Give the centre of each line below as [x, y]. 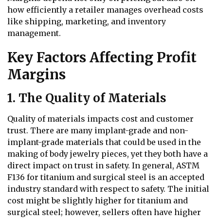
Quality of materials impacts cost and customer [100, 119]
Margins [36, 75]
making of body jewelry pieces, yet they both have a [108, 154]
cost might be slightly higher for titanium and [98, 201]
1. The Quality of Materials [88, 98]
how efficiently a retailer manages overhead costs [105, 10]
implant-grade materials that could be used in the [104, 142]
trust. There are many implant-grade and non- [98, 131]
